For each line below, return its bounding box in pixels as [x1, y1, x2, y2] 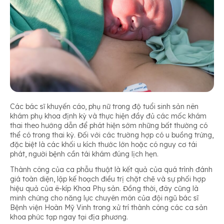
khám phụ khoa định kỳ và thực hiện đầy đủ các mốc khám [10, 111, 206, 120]
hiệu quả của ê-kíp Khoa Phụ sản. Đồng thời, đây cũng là [10, 183, 198, 193]
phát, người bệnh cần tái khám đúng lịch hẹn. [10, 149, 158, 158]
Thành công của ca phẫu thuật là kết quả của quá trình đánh [10, 164, 212, 174]
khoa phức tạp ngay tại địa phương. [10, 212, 128, 221]
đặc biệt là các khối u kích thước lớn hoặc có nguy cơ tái [10, 139, 197, 149]
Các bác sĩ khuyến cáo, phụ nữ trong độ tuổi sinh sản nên [10, 101, 198, 111]
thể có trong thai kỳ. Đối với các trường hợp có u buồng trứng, [10, 130, 213, 139]
